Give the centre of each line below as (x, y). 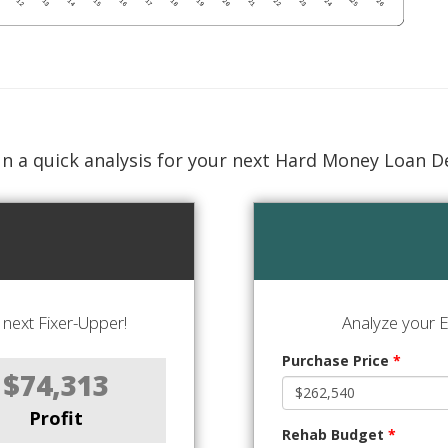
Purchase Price (337, 360)
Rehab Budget (335, 434)
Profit (56, 417)
